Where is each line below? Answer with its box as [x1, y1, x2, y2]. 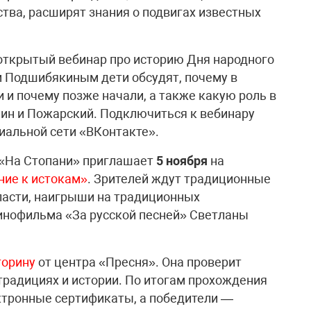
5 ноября [156, 153, 208, 168]
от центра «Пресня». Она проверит [35, 254, 242, 269]
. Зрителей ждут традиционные [87, 171, 271, 186]
